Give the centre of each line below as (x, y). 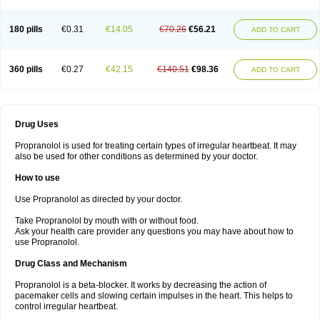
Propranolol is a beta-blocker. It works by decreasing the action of (141, 285)
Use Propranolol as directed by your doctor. (99, 199)
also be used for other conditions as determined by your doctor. (136, 156)
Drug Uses (37, 124)
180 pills (26, 29)
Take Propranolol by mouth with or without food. (107, 221)
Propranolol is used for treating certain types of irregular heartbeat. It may (156, 146)
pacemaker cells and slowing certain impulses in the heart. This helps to (154, 296)
